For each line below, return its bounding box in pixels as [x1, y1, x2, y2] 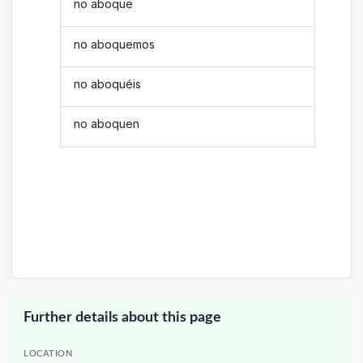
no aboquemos [74, 36, 156, 51]
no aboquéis [74, 76, 142, 91]
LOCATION [23, 350, 73, 358]
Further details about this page [23, 310, 221, 324]
